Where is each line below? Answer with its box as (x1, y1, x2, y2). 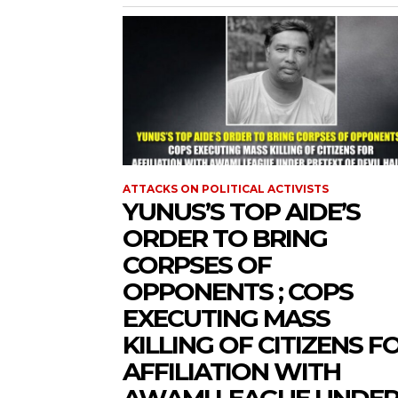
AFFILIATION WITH (123, 356, 340, 387)
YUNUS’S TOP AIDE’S (123, 196, 360, 227)
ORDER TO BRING (123, 223, 327, 254)
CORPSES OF (123, 250, 271, 281)
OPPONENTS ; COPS (123, 276, 353, 307)
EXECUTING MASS (123, 303, 330, 334)
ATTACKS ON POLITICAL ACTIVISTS (123, 182, 329, 196)
